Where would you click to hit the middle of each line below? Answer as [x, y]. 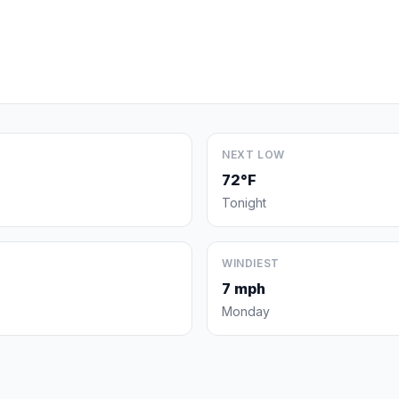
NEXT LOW [253, 155]
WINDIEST [251, 263]
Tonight [244, 203]
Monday [246, 311]
